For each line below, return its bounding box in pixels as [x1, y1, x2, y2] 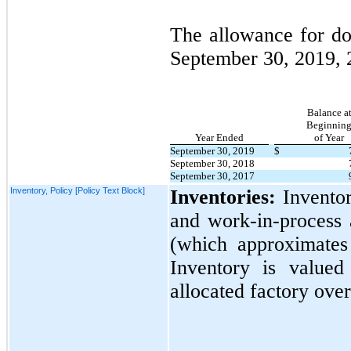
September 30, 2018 [170, 157, 255, 169]
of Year [314, 131, 344, 143]
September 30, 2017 [170, 169, 255, 182]
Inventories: [170, 185, 284, 208]
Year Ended [195, 131, 244, 143]
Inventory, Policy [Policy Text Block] [10, 185, 145, 195]
